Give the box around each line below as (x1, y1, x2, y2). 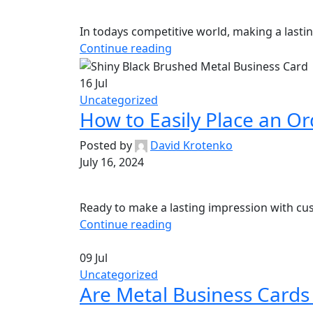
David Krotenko (150, 137, 233, 153)
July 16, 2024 (80, 154, 144, 170)
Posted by (80, 137, 132, 153)
